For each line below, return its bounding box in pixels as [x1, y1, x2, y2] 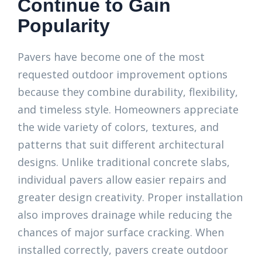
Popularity [18, 15, 110, 36]
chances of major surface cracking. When [18, 225, 224, 239]
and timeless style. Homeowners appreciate [18, 102, 239, 116]
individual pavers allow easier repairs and [18, 173, 226, 187]
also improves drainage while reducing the [18, 208, 232, 222]
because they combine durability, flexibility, [18, 85, 238, 99]
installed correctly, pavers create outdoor [18, 243, 228, 257]
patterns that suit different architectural [18, 137, 224, 151]
